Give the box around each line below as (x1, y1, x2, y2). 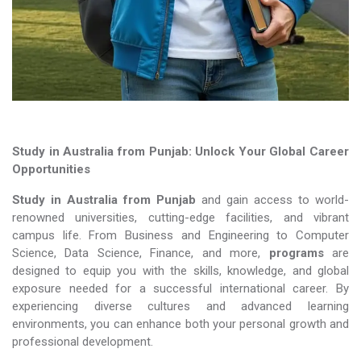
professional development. (12, 334, 153, 349)
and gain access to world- (196, 192, 349, 207)
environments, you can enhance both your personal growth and (12, 316, 349, 331)
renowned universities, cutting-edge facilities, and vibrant (12, 210, 349, 225)
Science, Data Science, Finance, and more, (12, 245, 269, 260)
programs (268, 245, 324, 260)
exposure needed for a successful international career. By (12, 280, 349, 296)
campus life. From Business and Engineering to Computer (12, 227, 349, 243)
